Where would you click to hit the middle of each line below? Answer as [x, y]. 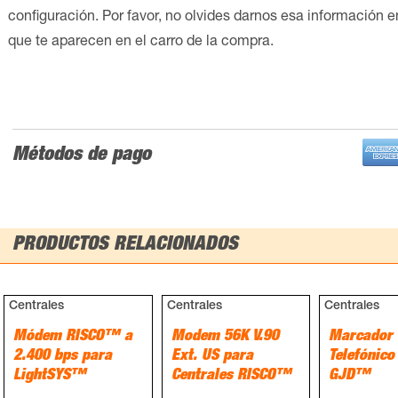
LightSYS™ [50, 375]
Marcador [361, 336]
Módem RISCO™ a [73, 336]
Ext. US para [212, 356]
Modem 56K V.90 [225, 336]
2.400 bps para [63, 356]
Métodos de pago [82, 155]
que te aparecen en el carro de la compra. [141, 42]
